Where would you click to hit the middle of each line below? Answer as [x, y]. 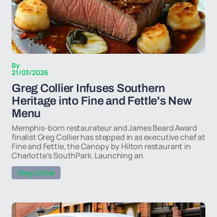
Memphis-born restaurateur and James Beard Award [104, 128]
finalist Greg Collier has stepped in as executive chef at [108, 137]
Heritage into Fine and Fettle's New [102, 101]
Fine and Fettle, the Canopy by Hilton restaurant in [101, 146]
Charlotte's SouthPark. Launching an [77, 155]
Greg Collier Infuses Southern [89, 88]
